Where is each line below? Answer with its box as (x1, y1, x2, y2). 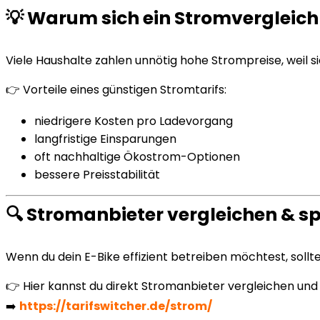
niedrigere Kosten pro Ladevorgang (34, 113, 233, 129)
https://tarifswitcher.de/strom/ (19, 298, 212, 314)
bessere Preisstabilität (34, 166, 160, 183)
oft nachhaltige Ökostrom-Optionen (34, 149, 240, 165)
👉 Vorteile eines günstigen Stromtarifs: (6, 81, 226, 98)
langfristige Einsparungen (34, 131, 176, 147)
